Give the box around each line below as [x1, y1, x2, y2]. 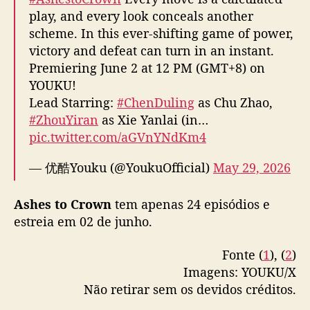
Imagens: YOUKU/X [183, 263, 296, 280]
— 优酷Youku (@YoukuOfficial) [29, 158, 213, 176]
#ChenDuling [117, 93, 194, 111]
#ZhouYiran [29, 111, 98, 128]
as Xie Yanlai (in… [98, 111, 208, 128]
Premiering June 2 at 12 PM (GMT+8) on [29, 59, 265, 76]
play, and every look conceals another [29, 7, 253, 24]
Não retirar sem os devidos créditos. [84, 280, 296, 298]
